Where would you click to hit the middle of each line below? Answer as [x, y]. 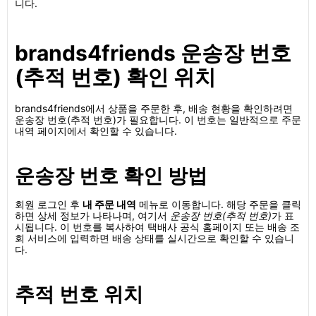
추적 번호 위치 [79, 294]
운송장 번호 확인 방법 [111, 176]
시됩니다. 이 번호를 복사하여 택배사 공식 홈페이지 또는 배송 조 [157, 227]
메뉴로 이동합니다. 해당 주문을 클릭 [219, 204]
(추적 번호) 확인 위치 [115, 77]
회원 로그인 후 [49, 204]
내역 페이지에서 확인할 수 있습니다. [96, 131]
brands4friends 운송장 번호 [153, 53]
